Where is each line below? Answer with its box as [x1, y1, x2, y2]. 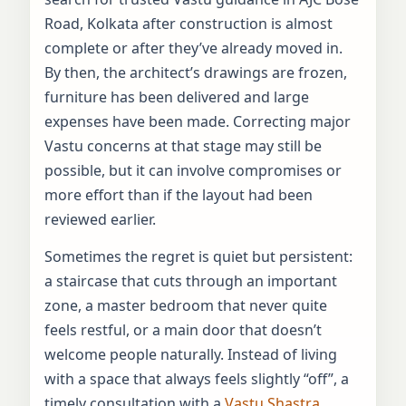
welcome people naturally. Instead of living [44, 343, 337, 364]
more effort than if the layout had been [44, 184, 313, 205]
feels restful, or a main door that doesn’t [44, 319, 322, 340]
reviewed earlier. [44, 208, 156, 229]
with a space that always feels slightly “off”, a [44, 368, 349, 389]
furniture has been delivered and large [44, 86, 309, 107]
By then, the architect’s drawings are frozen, [44, 62, 347, 82]
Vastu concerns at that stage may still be [44, 135, 322, 156]
